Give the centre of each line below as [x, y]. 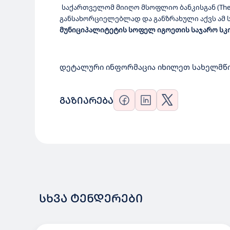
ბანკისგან [198, 7]
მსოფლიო [160, 7]
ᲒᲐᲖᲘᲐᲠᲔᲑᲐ [87, 100]
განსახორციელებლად [100, 18]
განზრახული [176, 18]
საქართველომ [88, 7]
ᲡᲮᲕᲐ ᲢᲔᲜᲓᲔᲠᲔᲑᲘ [91, 198]
